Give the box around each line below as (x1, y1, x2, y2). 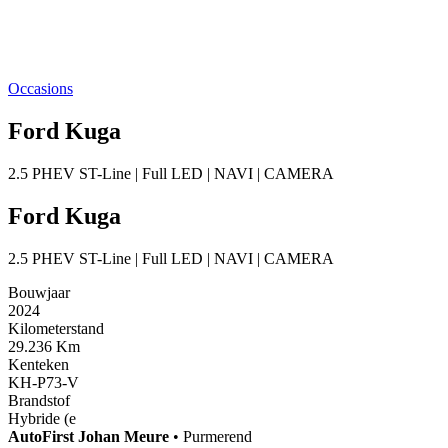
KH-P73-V (8, 373, 79, 391)
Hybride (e (8, 409, 76, 427)
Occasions (8, 80, 73, 97)
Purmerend (183, 427, 252, 445)
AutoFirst (8, 427, 78, 445)
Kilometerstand (8, 319, 104, 337)
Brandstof (8, 391, 70, 409)
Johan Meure (78, 427, 169, 445)
